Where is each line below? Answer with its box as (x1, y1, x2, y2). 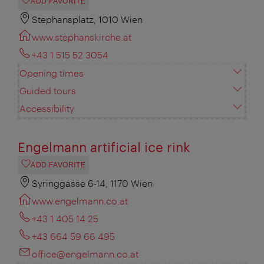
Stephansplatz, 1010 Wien (32, 14, 143, 25)
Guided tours (19, 85, 76, 97)
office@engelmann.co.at (32, 248, 138, 260)
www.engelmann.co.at (32, 195, 128, 207)
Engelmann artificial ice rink (18, 139, 190, 155)
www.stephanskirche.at (32, 31, 131, 43)
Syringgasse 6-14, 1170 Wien (32, 177, 153, 189)
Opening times (19, 67, 84, 79)
